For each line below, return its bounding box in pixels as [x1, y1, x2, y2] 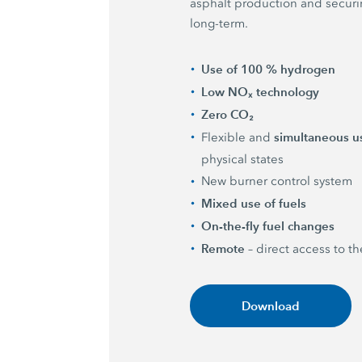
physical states [201, 152, 284, 167]
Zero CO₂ [201, 107, 255, 123]
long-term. [190, 16, 249, 32]
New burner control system [201, 174, 353, 189]
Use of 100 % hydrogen [201, 61, 336, 78]
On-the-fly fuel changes [201, 218, 335, 234]
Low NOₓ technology [201, 84, 320, 100]
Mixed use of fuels [201, 196, 307, 212]
